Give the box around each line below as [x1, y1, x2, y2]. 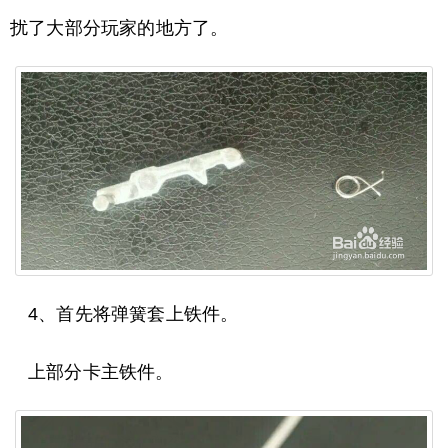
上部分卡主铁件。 [28, 361, 174, 382]
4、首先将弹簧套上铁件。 [28, 303, 239, 324]
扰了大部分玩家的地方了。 [10, 18, 229, 39]
